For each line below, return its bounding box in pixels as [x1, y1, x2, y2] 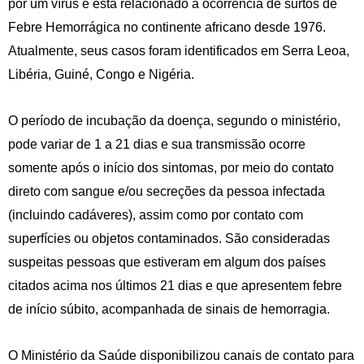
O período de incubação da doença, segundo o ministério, [8, 114, 340, 128]
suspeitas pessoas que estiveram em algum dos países [8, 255, 326, 270]
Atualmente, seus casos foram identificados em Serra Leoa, [8, 44, 349, 58]
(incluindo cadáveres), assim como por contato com [8, 208, 303, 223]
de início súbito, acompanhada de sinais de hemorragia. [8, 302, 330, 317]
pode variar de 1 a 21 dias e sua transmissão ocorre [8, 137, 305, 152]
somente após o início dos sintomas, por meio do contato [8, 161, 334, 175]
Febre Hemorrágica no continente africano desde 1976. [8, 20, 326, 35]
